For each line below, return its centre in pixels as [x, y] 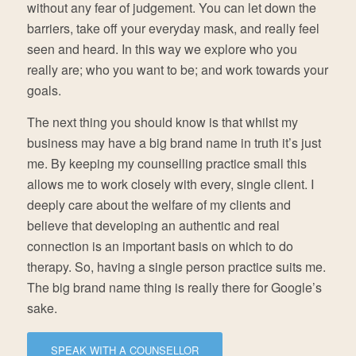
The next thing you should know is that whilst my [162, 122]
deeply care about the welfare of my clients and [159, 204]
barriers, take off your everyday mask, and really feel [173, 29]
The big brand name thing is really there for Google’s [174, 287]
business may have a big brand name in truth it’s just [174, 142]
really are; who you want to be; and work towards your [177, 70]
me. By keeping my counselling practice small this [166, 163]
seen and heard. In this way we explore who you [162, 49]
